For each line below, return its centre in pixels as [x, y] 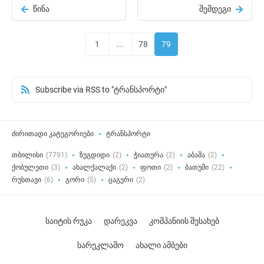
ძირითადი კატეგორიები [53, 134]
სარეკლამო [100, 245]
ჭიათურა [148, 155]
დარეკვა [120, 221]
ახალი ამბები [161, 245]
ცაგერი [121, 180]
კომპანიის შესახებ [184, 221]
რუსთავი [27, 180]
